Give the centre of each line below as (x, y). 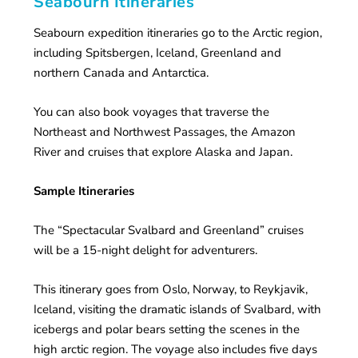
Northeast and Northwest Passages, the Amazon (165, 132)
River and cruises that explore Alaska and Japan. (163, 152)
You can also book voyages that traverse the (152, 112)
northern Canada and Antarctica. (121, 73)
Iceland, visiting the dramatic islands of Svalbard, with (178, 310)
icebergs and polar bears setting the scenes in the (167, 330)
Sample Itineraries (84, 191)
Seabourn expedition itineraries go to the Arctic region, (178, 33)
